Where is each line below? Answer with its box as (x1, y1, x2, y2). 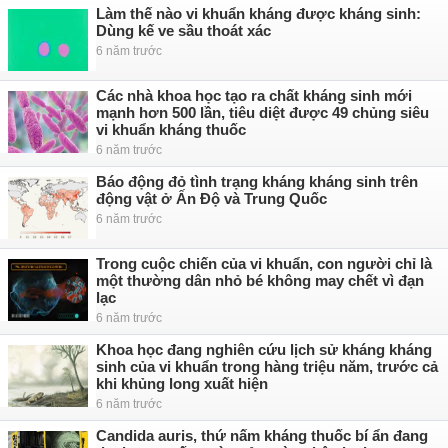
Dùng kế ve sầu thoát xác (96, 22, 271, 39)
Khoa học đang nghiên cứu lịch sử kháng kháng (96, 341, 432, 358)
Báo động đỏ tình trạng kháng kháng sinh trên (96, 173, 418, 190)
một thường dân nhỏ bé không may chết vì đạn (96, 272, 424, 289)
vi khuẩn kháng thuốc (96, 121, 246, 138)
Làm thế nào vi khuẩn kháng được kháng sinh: (96, 5, 421, 22)
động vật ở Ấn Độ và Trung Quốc (96, 190, 327, 207)
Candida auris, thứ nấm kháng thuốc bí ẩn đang (96, 427, 428, 444)
